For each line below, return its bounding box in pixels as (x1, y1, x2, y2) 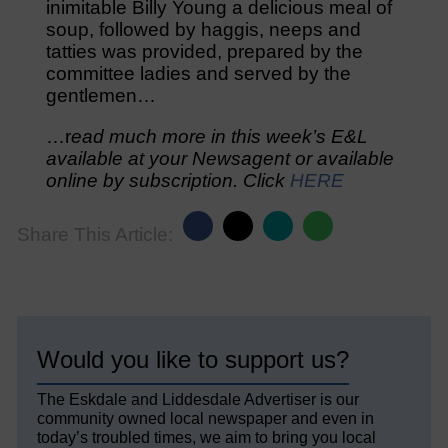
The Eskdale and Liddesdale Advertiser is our (37, 391, 360, 409)
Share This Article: (16, 224, 173, 246)
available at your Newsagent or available (45, 148, 394, 170)
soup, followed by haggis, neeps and (45, 19, 361, 41)
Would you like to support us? (37, 346, 350, 374)
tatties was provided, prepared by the (45, 41, 363, 63)
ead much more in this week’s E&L (70, 126, 368, 148)
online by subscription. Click (45, 170, 290, 192)
